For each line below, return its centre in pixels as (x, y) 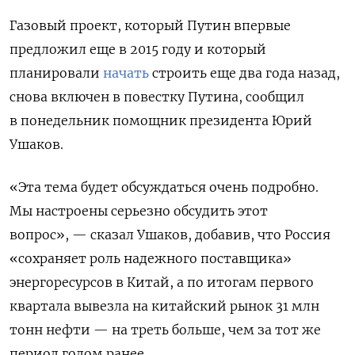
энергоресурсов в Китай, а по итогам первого (162, 282)
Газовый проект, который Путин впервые (150, 25)
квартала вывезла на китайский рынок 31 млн (164, 305)
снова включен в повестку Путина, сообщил (157, 96)
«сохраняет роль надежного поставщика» (151, 258)
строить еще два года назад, (244, 73)
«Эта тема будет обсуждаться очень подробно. (164, 187)
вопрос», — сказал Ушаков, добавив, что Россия (170, 234)
